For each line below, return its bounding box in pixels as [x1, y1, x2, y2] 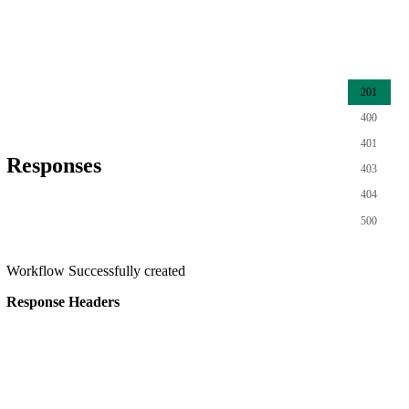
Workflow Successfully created [6, 263, 185, 279]
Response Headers [6, 294, 120, 310]
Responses [6, 153, 101, 178]
